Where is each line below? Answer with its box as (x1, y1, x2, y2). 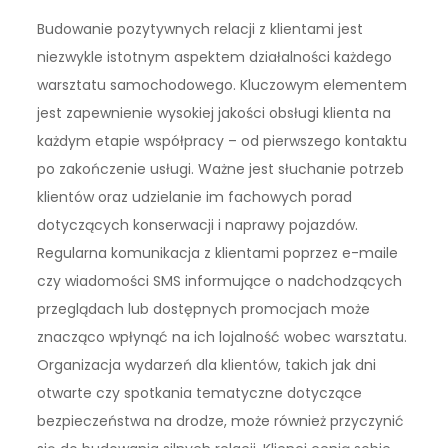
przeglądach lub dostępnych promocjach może (37, 299, 371, 320)
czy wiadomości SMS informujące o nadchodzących (37, 271, 403, 292)
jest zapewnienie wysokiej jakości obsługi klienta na (37, 103, 392, 124)
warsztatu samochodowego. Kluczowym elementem (37, 75, 408, 96)
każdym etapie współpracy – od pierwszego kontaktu (37, 131, 408, 152)
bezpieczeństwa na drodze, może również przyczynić (37, 411, 405, 432)
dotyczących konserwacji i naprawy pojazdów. (37, 215, 359, 236)
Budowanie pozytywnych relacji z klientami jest (37, 19, 364, 40)
